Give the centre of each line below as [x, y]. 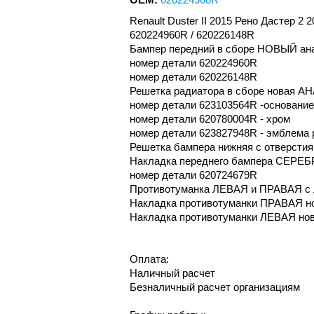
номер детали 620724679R [193, 175]
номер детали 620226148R [193, 76]
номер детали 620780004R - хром [210, 118]
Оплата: [149, 259]
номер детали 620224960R [193, 62]
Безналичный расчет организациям [214, 287]
